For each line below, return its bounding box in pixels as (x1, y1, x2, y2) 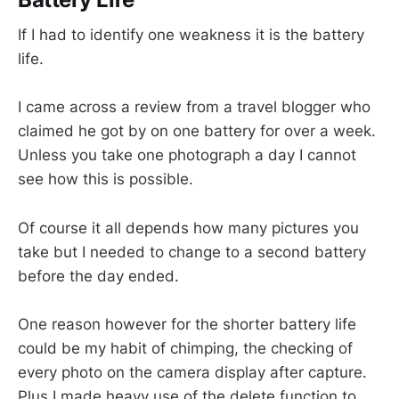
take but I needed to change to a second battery (18, 242, 366, 261)
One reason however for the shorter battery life (18, 314, 356, 333)
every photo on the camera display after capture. (18, 362, 367, 381)
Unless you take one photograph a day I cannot (18, 146, 356, 165)
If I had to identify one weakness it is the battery (18, 26, 364, 45)
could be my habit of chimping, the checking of (18, 338, 353, 357)
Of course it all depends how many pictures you (18, 218, 359, 237)
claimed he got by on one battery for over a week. (18, 122, 376, 141)
